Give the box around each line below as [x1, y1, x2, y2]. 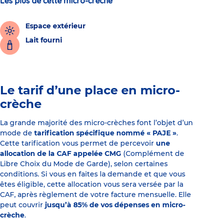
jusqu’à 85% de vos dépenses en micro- [45, 200, 185, 210]
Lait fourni [25, 36, 62, 45]
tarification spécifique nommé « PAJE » [34, 129, 176, 138]
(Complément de [121, 149, 184, 158]
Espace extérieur [25, 22, 86, 31]
